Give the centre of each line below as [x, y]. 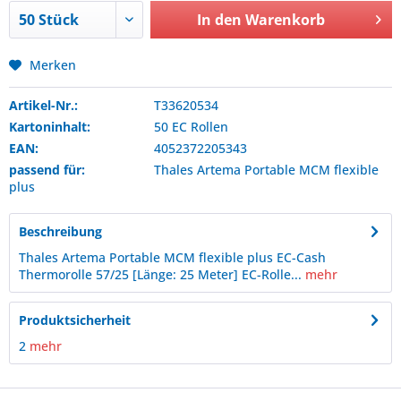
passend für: [47, 170]
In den [219, 20]
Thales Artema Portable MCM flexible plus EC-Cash [172, 257]
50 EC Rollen [191, 127]
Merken [53, 65]
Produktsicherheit [75, 320]
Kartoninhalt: [50, 127]
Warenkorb [285, 20]
